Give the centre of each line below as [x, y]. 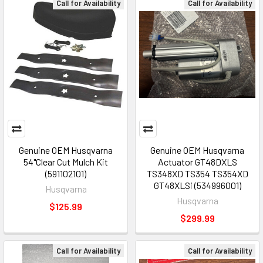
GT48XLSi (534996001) [197, 185]
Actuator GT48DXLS [197, 162]
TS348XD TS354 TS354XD [197, 173]
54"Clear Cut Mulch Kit [66, 162]
